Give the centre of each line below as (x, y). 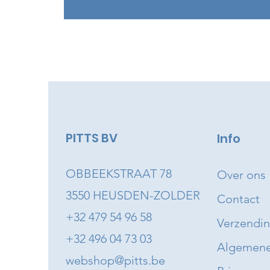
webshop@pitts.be (115, 261)
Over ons (241, 175)
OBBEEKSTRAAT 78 (118, 174)
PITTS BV (91, 138)
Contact (238, 199)
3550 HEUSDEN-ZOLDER (133, 196)
